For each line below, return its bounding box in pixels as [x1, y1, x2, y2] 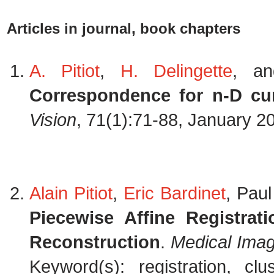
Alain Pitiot [29, 183, 113, 204]
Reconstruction [29, 232, 160, 253]
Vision [29, 109, 76, 130]
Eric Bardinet [124, 183, 226, 204]
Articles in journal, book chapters [7, 20, 240, 37]
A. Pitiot [29, 61, 100, 81]
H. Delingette [120, 61, 233, 81]
